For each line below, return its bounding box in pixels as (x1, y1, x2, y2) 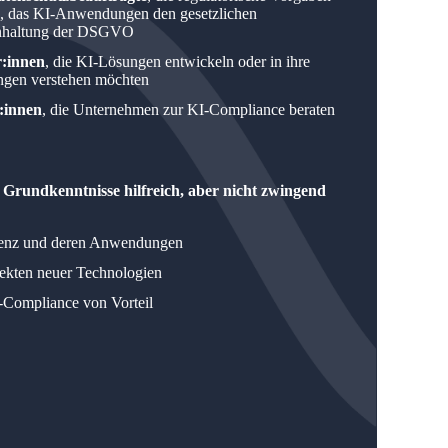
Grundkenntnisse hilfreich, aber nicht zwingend (2, 181, 326, 199)
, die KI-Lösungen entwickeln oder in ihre (44, 52, 310, 70)
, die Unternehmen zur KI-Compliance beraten (41, 100, 335, 118)
